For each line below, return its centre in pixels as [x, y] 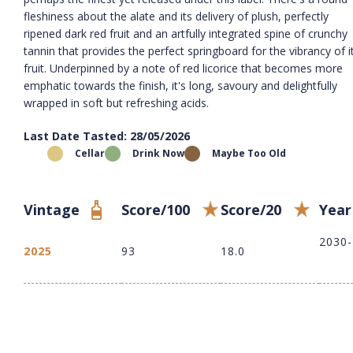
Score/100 [156, 209]
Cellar [90, 153]
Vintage [52, 209]
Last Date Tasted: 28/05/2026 [107, 136]
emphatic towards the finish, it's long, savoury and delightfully [180, 85]
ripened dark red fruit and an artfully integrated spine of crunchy [186, 33]
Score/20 [251, 209]
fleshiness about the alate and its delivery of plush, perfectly [176, 16]
